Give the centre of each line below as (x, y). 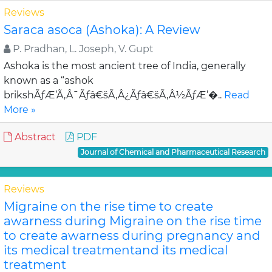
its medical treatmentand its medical (116, 250)
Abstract (34, 137)
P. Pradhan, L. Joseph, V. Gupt (82, 49)
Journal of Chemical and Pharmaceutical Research (173, 152)
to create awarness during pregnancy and (132, 236)
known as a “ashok (49, 80)
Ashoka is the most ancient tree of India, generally (125, 66)
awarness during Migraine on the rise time (133, 221)
